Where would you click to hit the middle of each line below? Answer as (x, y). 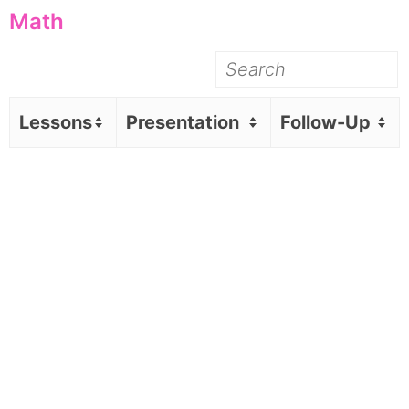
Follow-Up (325, 122)
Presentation (183, 122)
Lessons (56, 122)
